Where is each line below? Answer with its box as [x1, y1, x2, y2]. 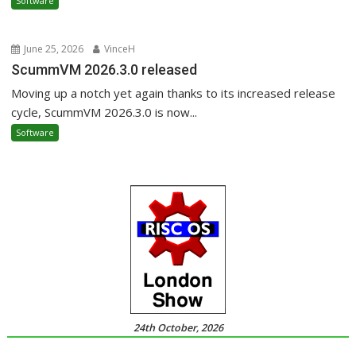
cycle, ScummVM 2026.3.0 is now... [11, 104, 198, 121]
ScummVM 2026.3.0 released [11, 61, 198, 79]
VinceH [102, 42, 136, 56]
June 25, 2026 [21, 42, 84, 56]
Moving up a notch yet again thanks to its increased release [11, 85, 336, 102]
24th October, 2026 [133, 321, 223, 335]
